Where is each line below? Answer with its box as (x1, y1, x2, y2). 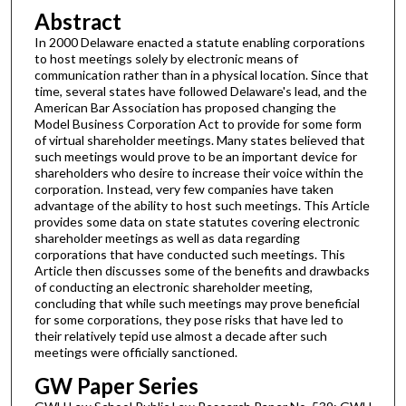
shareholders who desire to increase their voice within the (34, 165, 363, 181)
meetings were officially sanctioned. (34, 344, 237, 361)
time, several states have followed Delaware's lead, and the (34, 83, 367, 100)
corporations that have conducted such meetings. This (34, 246, 345, 263)
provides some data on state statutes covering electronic (34, 214, 360, 230)
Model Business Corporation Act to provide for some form (34, 116, 362, 132)
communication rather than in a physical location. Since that (34, 67, 369, 83)
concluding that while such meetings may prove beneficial (34, 295, 360, 312)
